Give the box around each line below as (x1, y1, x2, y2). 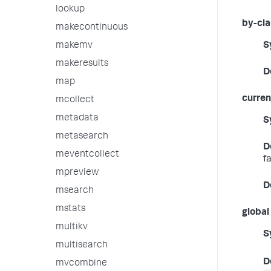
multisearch (56, 241, 108, 250)
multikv (56, 223, 88, 232)
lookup (56, 5, 85, 15)
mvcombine (56, 259, 107, 269)
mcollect (56, 96, 94, 105)
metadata (56, 114, 99, 123)
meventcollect (56, 150, 119, 160)
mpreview (56, 168, 99, 178)
